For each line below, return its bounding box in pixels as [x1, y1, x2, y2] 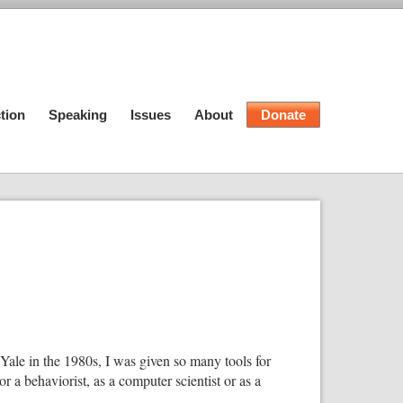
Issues [130, 107, 171, 122]
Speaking [49, 107, 107, 122]
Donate [261, 107, 306, 122]
